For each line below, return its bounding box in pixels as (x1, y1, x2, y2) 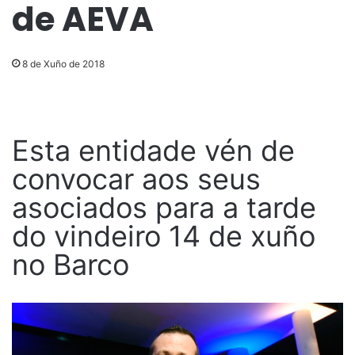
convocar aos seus (12, 162, 261, 197)
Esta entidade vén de (12, 133, 295, 169)
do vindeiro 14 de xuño (12, 219, 315, 254)
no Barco (12, 247, 129, 283)
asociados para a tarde (12, 190, 316, 226)
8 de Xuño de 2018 (22, 58, 105, 71)
